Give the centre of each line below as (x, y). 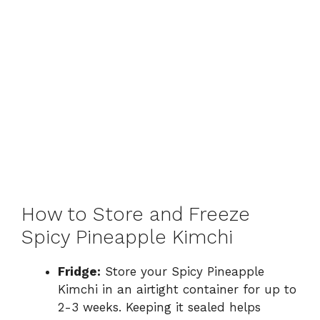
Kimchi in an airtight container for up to (177, 289)
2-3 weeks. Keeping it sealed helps (159, 307)
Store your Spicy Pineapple (182, 271)
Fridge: (79, 271)
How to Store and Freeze (136, 214)
